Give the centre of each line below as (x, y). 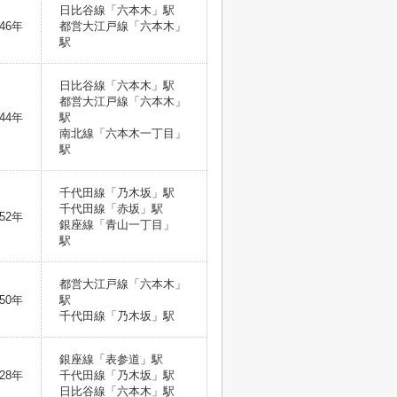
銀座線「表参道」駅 (113, 359)
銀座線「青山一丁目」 (117, 225)
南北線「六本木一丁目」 (123, 133)
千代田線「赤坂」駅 (113, 209)
